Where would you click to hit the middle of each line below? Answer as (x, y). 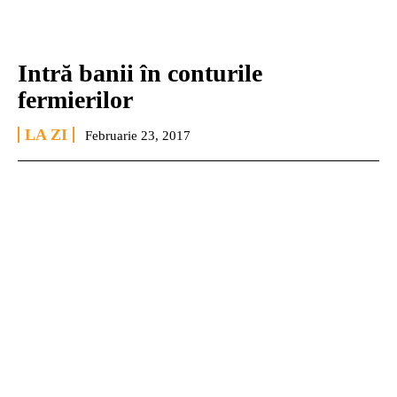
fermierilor (75, 99)
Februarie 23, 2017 (138, 135)
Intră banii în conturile (140, 73)
